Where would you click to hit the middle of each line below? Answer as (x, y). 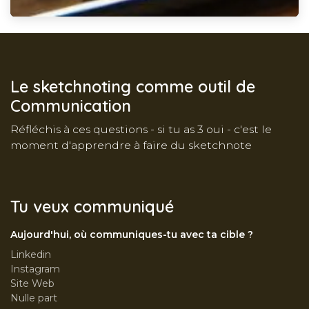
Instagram (35, 269)
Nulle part (34, 298)
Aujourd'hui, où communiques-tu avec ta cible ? (132, 234)
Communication (71, 106)
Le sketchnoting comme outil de (133, 86)
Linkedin (31, 254)
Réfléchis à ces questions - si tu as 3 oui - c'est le (141, 129)
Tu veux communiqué (92, 206)
